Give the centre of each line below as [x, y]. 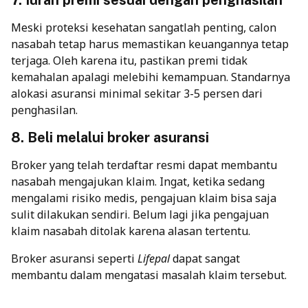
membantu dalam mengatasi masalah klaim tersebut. [149, 275]
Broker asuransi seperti [74, 259]
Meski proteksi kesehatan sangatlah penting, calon [144, 28]
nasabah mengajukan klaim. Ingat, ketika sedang [138, 182]
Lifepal [154, 259]
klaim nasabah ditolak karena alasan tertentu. [131, 231]
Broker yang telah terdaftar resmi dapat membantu [144, 165]
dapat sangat [206, 259]
